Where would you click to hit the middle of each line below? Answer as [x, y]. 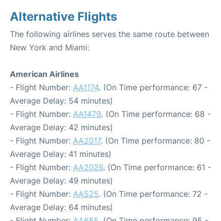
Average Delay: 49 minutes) [61, 181]
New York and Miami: [50, 47]
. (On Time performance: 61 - [157, 167]
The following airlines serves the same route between [110, 34]
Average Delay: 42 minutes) [61, 127]
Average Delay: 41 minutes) [61, 154]
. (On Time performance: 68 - [156, 114]
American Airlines [44, 74]
